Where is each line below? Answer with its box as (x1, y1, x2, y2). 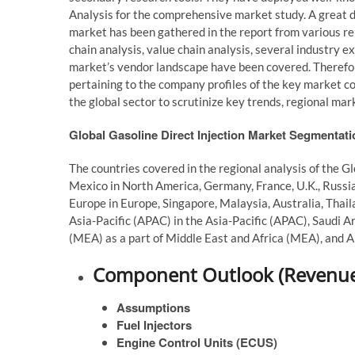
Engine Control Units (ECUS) (116, 334, 277, 351)
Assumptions (116, 299, 190, 316)
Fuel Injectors (116, 316, 192, 334)
